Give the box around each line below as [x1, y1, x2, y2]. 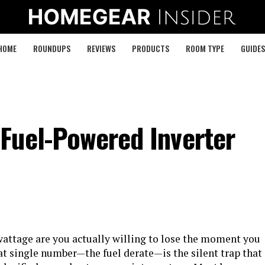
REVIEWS [86, 42, 115, 54]
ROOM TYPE [185, 42, 224, 54]
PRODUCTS [131, 42, 169, 54]
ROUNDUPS [33, 42, 70, 54]
